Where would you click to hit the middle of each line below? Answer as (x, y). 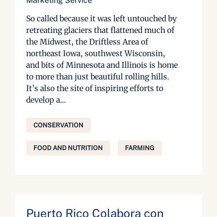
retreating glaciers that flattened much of (100, 30)
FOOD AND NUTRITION (68, 148)
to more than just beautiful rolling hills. (98, 77)
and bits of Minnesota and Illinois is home (102, 65)
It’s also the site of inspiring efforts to (95, 88)
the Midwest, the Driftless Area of (87, 42)
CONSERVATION (58, 125)
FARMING (140, 148)
